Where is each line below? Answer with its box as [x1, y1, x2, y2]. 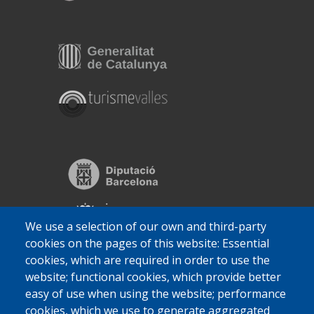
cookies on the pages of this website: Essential [25, 235, 269, 252]
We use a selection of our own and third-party [25, 219, 266, 235]
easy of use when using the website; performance [25, 286, 286, 302]
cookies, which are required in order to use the [25, 252, 270, 268]
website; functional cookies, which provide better [25, 269, 281, 285]
